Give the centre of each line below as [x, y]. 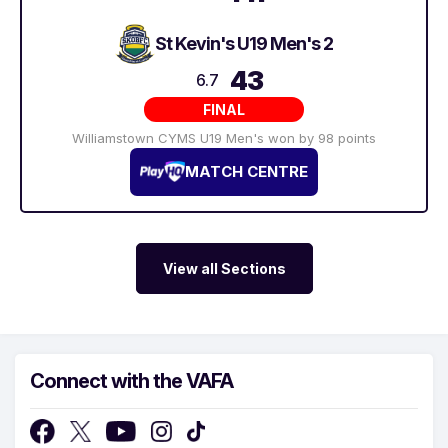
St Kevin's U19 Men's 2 [244, 44]
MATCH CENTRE [246, 171]
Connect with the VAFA [131, 380]
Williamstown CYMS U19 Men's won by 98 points [224, 137]
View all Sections [224, 268]
